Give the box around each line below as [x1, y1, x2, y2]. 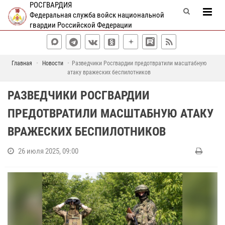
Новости [42, 60, 63, 67]
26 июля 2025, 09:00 [18, 147, 78, 156]
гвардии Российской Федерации [29, 21, 132, 30]
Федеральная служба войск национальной [29, 11, 164, 20]
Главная [11, 60, 32, 67]
